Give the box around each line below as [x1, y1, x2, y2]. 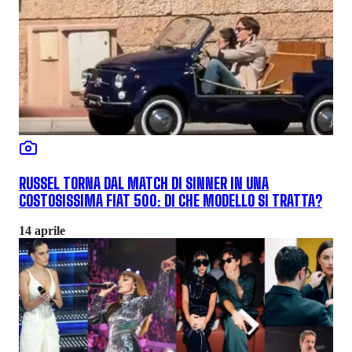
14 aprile [19, 224, 65, 238]
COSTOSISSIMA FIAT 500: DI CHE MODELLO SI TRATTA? [19, 192, 322, 210]
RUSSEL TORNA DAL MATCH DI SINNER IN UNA [19, 174, 269, 192]
